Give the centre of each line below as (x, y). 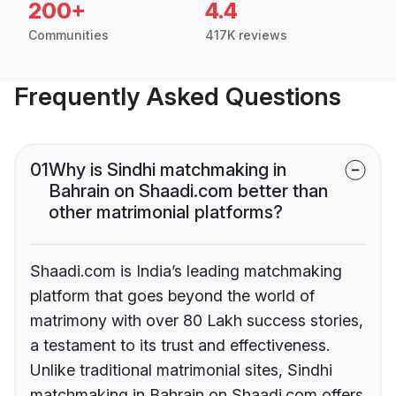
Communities (69, 35)
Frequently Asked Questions (178, 97)
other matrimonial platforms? (166, 213)
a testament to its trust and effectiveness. (180, 346)
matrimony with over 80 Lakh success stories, (197, 321)
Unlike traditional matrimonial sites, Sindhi (181, 370)
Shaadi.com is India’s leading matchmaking (186, 271)
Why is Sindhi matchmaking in (168, 170)
